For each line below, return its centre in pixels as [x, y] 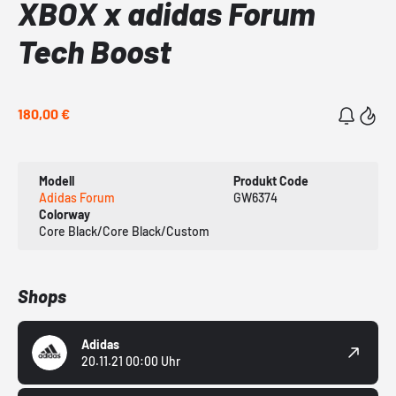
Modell [57, 181]
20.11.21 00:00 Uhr [131, 362]
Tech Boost [94, 51]
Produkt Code [270, 181]
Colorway [65, 215]
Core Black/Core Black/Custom [124, 232]
